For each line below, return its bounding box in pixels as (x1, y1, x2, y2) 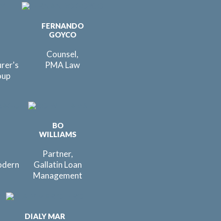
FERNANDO (41, 21, 84, 30)
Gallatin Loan (34, 159, 82, 170)
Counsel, (46, 49, 78, 59)
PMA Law (45, 60, 80, 70)
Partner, (42, 148, 73, 159)
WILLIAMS (39, 130, 76, 139)
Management (33, 170, 82, 181)
